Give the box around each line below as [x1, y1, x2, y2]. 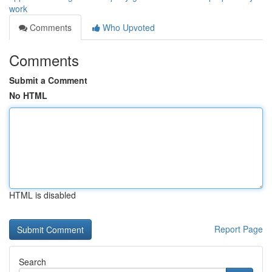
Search [19, 256, 46, 268]
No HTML [9, 89, 47, 101]
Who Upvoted [100, 21, 155, 33]
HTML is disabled [9, 189, 76, 201]
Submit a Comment [9, 74, 87, 86]
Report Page [214, 223, 263, 235]
